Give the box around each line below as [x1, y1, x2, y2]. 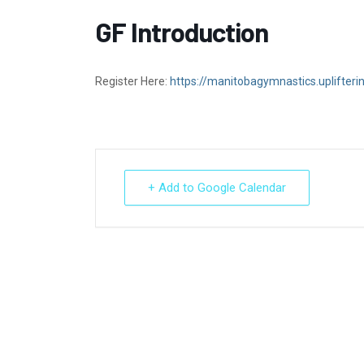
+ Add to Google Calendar [148, 180, 286, 196]
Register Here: [95, 75, 170, 89]
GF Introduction [95, 15, 268, 49]
